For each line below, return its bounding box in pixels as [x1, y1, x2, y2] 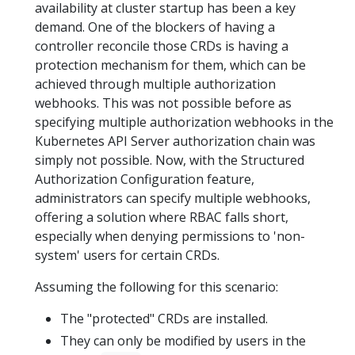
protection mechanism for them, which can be [35, 56, 306, 74]
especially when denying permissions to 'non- [35, 227, 305, 246]
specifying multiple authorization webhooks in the [35, 113, 334, 132]
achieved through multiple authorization [35, 75, 276, 94]
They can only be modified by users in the [60, 332, 306, 350]
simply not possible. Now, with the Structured [35, 151, 304, 170]
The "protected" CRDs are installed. [60, 310, 268, 328]
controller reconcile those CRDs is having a [35, 37, 288, 55]
